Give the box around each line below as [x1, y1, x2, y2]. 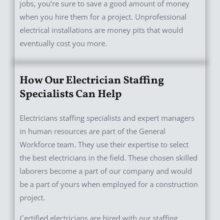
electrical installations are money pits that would [20, 25, 183, 35]
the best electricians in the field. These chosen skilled [20, 153, 197, 163]
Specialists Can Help [20, 87, 122, 103]
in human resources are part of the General [20, 126, 165, 137]
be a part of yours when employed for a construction [20, 179, 198, 190]
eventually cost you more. [20, 38, 107, 49]
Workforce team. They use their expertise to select [20, 139, 189, 150]
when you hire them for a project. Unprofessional [20, 12, 187, 22]
